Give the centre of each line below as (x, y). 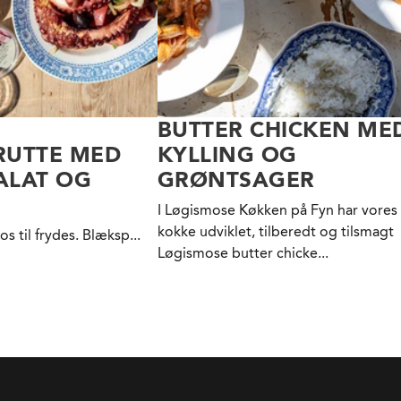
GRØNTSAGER (236, 180)
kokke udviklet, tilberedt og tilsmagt (276, 232)
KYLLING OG (227, 155)
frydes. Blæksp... (88, 235)
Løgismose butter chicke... (243, 253)
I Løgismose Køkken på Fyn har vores (277, 210)
